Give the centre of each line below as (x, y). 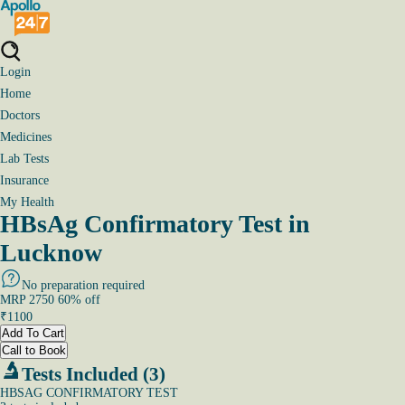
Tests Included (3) (94, 374)
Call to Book (34, 350)
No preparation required (83, 285)
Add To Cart (33, 333)
